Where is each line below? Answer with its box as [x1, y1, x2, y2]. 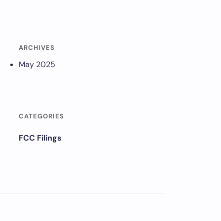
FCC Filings [19, 133, 62, 143]
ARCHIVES [19, 43, 55, 52]
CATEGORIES [19, 112, 64, 120]
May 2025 [19, 59, 55, 70]
